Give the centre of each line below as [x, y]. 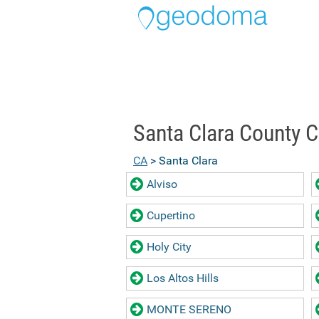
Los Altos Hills [183, 278]
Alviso [162, 184]
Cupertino [171, 215]
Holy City [169, 247]
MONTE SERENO [189, 309]
